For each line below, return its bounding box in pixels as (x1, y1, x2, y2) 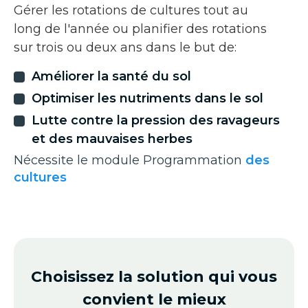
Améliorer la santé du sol (32, 68, 191, 84)
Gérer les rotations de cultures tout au (14, 2, 248, 18)
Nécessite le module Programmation (14, 152, 245, 168)
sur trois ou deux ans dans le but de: (14, 39, 236, 55)
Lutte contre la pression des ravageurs (32, 112, 280, 128)
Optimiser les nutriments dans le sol (32, 90, 263, 106)
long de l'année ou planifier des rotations (14, 21, 267, 36)
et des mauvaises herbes (32, 131, 192, 146)
